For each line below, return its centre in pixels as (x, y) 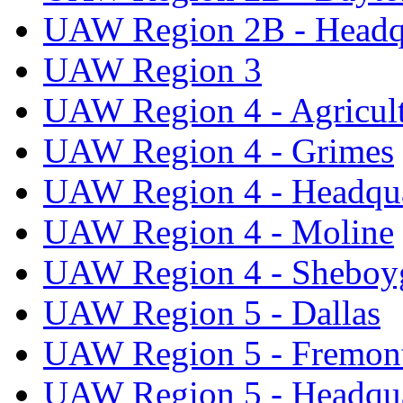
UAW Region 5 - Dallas (212, 313)
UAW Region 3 (152, 70)
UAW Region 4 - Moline (219, 232)
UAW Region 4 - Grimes (219, 151)
